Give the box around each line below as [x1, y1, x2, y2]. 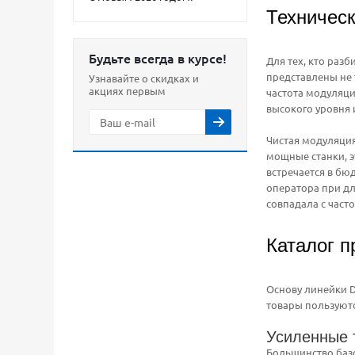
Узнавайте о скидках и [89, 71, 199, 85]
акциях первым [89, 84, 166, 97]
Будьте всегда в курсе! [89, 49, 227, 67]
